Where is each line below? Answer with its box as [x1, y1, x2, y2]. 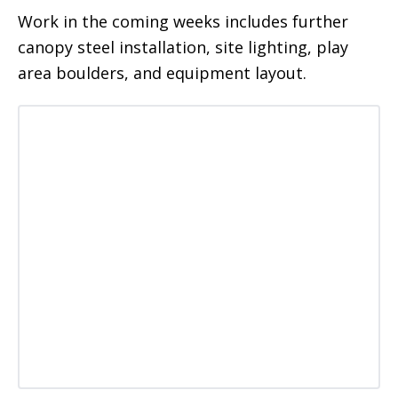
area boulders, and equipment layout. [18, 62, 306, 84]
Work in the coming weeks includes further [18, 11, 348, 33]
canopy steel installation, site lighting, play [18, 36, 348, 59]
